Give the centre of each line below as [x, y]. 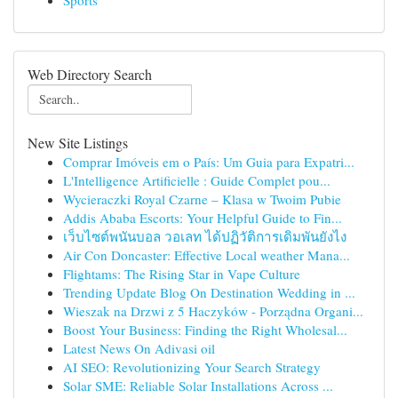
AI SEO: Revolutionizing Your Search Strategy [192, 367]
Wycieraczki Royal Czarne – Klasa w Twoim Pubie [202, 199]
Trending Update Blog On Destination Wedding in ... [209, 292]
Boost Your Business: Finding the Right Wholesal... [205, 330]
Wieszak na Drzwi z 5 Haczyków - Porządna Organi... [213, 311]
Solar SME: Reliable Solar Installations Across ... [198, 386]
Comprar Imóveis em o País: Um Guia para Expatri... [209, 162]
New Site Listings [78, 143]
